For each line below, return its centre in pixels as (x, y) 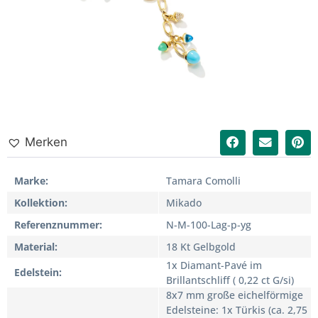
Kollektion (39, 202)
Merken (46, 142)
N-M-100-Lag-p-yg (209, 224)
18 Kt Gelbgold (201, 246)
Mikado (184, 202)
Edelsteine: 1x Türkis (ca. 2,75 (237, 309)
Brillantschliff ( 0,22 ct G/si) (230, 280)
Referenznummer (57, 224)
